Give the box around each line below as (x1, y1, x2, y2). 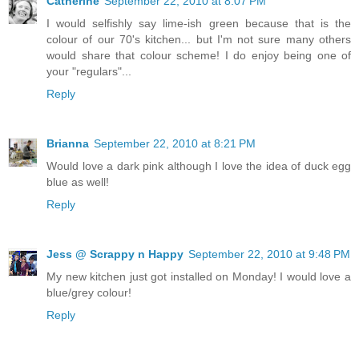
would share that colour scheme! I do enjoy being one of (46, 49, 351, 63)
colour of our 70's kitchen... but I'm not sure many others (46, 33, 351, 46)
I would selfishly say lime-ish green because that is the (46, 17, 351, 30)
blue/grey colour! (46, 286, 131, 300)
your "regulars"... (46, 65, 131, 79)
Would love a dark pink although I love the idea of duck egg (46, 159, 351, 173)
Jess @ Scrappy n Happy (46, 248, 184, 261)
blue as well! (46, 175, 109, 189)
